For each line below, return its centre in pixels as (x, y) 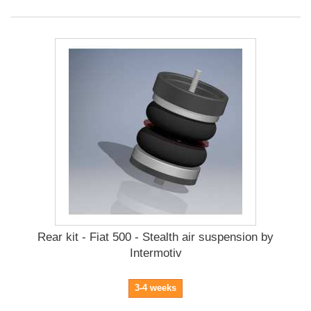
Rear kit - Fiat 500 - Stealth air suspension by (155, 237)
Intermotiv (155, 253)
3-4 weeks (155, 287)
